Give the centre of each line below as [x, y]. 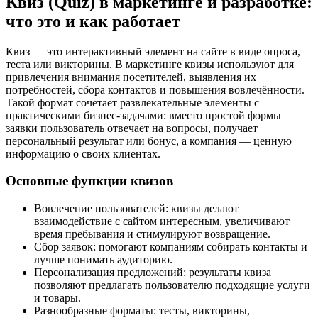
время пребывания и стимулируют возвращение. [152, 234]
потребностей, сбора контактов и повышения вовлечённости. [155, 89]
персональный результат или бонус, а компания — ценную [149, 141]
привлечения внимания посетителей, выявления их [131, 77]
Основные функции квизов [89, 181]
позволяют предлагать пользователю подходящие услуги [172, 285]
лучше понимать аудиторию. [103, 260]
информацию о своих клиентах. [83, 153]
